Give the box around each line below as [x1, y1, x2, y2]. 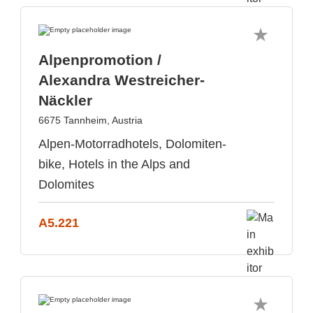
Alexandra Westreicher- [38, 72, 205, 88]
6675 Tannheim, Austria [38, 115, 143, 126]
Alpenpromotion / [38, 52, 161, 68]
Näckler [38, 92, 92, 108]
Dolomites [38, 177, 94, 191]
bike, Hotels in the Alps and [38, 157, 190, 171]
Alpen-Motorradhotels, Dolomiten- [38, 137, 226, 151]
